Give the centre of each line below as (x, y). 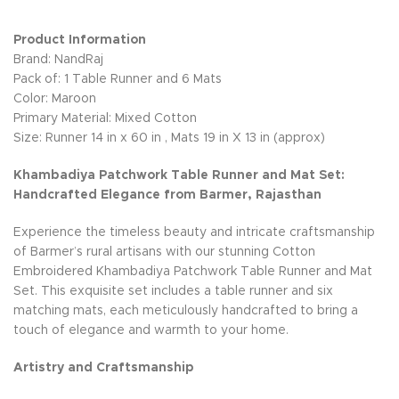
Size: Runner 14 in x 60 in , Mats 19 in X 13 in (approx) (169, 138)
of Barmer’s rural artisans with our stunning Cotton (164, 252)
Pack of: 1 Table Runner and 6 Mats (118, 79)
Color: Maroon (55, 99)
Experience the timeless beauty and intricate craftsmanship (194, 232)
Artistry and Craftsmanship (104, 368)
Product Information (80, 40)
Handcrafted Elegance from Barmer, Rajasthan (167, 195)
